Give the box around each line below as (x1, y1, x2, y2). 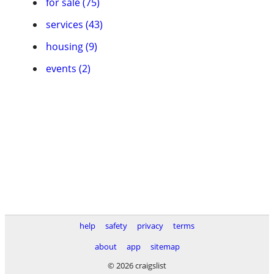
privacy (137, 220, 163, 231)
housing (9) (46, 40, 97, 53)
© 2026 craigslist (108, 260, 166, 271)
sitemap (150, 241, 180, 252)
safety (105, 220, 127, 231)
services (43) (46, 18, 103, 31)
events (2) (46, 62, 91, 75)
